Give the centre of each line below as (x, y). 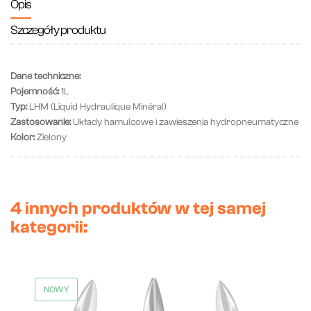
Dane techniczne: (45, 76)
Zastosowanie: (41, 122)
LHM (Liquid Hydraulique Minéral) (97, 107)
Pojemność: (35, 92)
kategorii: (49, 227)
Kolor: (23, 137)
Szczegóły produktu (58, 30)
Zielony (51, 137)
